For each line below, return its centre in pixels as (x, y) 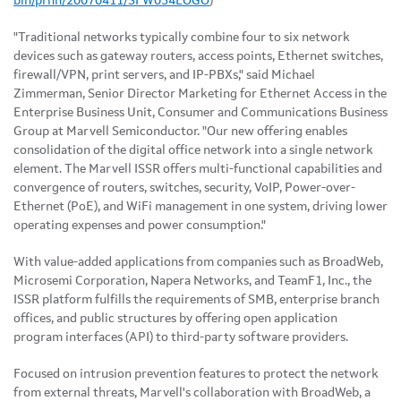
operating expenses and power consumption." (140, 225)
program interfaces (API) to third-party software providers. (181, 337)
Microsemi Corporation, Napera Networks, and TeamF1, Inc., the (192, 281)
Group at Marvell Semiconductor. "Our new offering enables (180, 131)
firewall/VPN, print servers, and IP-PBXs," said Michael (164, 75)
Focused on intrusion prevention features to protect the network (196, 374)
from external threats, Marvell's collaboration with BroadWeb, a (192, 392)
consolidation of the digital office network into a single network (193, 150)
